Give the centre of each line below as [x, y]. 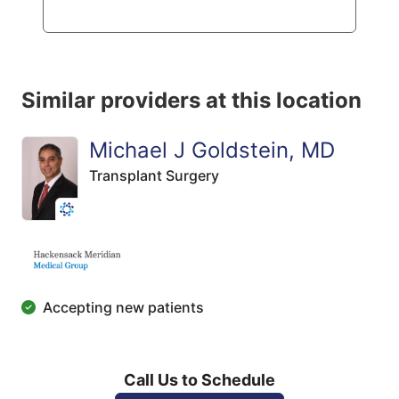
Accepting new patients [123, 307]
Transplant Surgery [154, 175]
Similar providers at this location [191, 100]
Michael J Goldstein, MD [212, 150]
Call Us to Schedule [199, 379]
